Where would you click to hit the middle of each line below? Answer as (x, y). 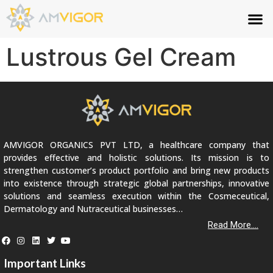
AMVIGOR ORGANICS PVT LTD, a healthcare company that (136, 145)
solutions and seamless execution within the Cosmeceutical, (136, 196)
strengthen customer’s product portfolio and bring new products (136, 171)
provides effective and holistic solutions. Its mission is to (136, 158)
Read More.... (233, 225)
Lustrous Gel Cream (121, 57)
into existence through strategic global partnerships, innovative (136, 183)
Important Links (45, 263)
